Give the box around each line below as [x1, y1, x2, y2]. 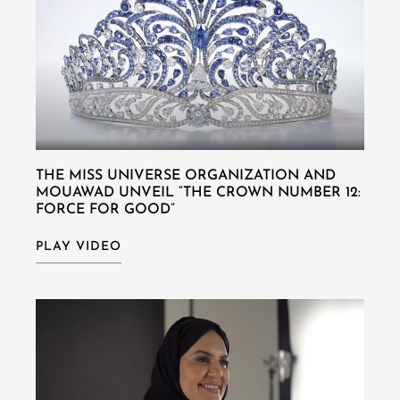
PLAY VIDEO [36, 239, 121, 254]
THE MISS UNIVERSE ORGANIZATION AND [36, 168, 336, 183]
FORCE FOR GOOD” [36, 202, 175, 217]
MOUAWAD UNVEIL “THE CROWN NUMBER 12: [36, 185, 361, 200]
